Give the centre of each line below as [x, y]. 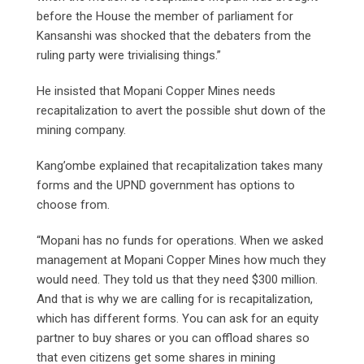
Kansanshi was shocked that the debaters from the [174, 35]
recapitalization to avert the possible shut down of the [181, 110]
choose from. [73, 204]
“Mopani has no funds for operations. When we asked [180, 240]
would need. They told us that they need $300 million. [177, 279]
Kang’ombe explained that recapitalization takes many [180, 165]
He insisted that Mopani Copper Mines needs [156, 91]
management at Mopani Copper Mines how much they [181, 260]
